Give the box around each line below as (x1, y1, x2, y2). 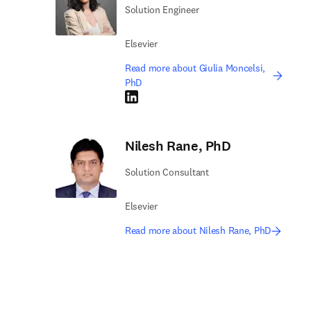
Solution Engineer (125, 3, 199, 16)
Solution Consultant (125, 166, 209, 178)
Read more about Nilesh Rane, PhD (125, 224, 271, 237)
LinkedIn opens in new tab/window (124, 90, 270, 103)
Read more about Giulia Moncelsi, (125, 62, 266, 74)
